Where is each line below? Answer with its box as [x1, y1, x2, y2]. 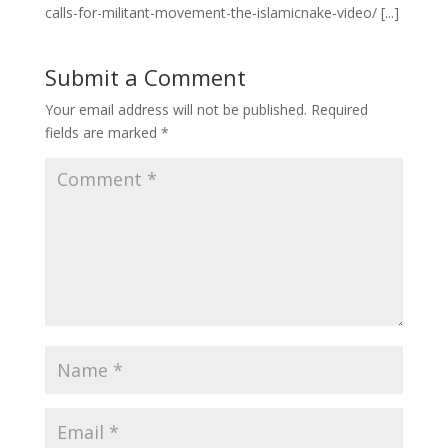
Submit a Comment [44, 62, 246, 93]
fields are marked [44, 123, 161, 143]
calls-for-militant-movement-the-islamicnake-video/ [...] [44, 3, 399, 23]
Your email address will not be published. [44, 100, 307, 120]
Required [310, 100, 368, 120]
